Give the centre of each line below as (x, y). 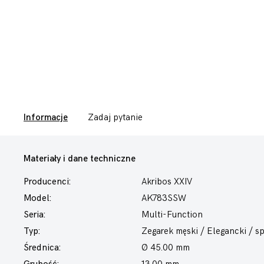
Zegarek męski (170, 231)
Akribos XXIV (167, 182)
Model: (37, 198)
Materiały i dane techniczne (80, 159)
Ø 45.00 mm (166, 248)
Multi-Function (172, 215)
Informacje (46, 118)
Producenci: (47, 182)
